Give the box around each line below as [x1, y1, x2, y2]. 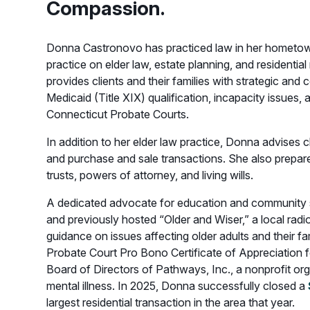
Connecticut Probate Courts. [46, 107, 189, 121]
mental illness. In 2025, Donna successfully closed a [46, 279, 308, 293]
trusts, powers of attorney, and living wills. [46, 168, 253, 182]
